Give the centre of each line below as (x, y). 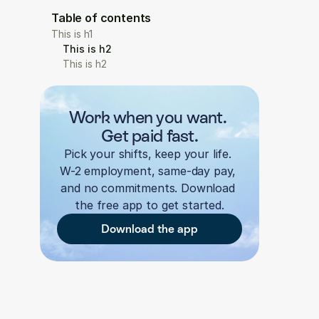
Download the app (150, 229)
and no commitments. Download (148, 188)
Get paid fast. (150, 136)
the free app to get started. (150, 205)
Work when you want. (148, 117)
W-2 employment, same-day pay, (148, 171)
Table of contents (101, 18)
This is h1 (72, 34)
